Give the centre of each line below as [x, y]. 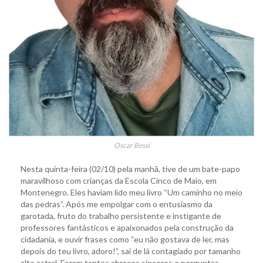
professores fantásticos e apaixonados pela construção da [127, 228]
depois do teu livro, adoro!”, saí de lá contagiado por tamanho [131, 251]
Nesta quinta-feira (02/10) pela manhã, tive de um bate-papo [130, 169]
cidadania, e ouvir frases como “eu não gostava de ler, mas [125, 240]
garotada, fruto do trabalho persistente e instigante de [121, 216]
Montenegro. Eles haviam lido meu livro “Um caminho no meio [131, 193]
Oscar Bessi [131, 146]
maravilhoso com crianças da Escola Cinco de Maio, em [119, 181]
